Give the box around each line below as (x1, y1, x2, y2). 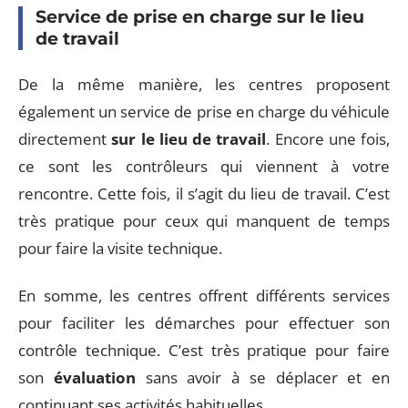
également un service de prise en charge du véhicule (18, 100, 390, 122)
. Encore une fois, (266, 127, 390, 149)
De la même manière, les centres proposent (18, 73, 390, 95)
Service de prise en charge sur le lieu (36, 6, 364, 27)
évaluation (53, 367, 136, 388)
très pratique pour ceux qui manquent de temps (18, 209, 390, 231)
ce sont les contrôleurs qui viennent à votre (18, 155, 390, 177)
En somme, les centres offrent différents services (18, 285, 390, 306)
